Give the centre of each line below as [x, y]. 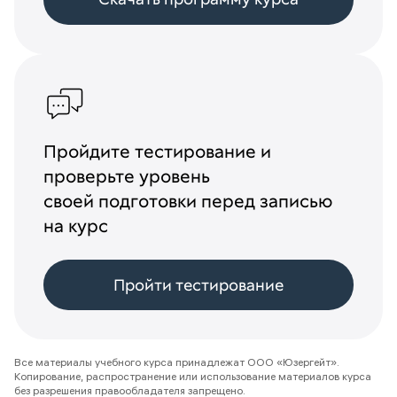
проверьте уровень [126, 176]
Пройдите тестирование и [157, 152]
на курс [75, 226]
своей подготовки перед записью [187, 201]
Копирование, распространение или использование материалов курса [193, 377]
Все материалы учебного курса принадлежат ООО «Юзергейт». [177, 362]
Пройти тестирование [198, 284]
